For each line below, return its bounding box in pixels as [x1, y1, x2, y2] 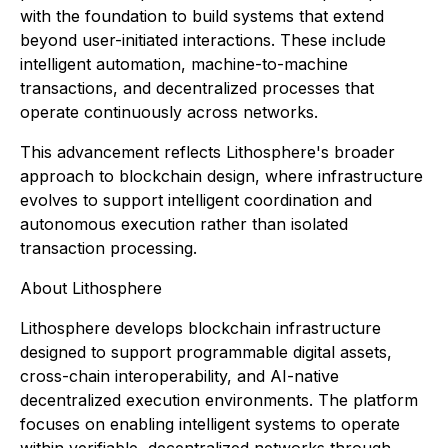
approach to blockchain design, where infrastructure [20, 166, 423, 187]
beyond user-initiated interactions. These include [20, 30, 386, 51]
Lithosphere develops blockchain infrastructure [20, 318, 381, 339]
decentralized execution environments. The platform [20, 390, 418, 411]
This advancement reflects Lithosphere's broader [20, 142, 395, 163]
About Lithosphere [20, 278, 162, 299]
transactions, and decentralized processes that [20, 78, 374, 99]
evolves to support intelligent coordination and [20, 190, 372, 211]
